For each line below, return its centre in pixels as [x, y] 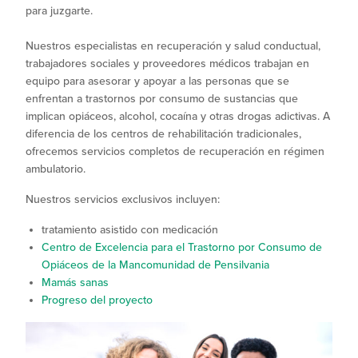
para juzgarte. [59, 11]
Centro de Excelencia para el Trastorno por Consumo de [182, 248]
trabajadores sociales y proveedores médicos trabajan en [167, 64]
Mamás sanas [75, 283]
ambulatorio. [56, 169]
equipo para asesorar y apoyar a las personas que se [157, 82]
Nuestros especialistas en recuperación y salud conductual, [173, 46]
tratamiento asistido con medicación [130, 230]
